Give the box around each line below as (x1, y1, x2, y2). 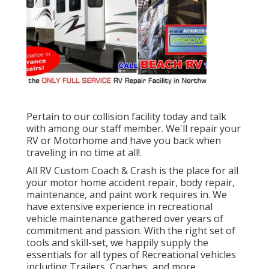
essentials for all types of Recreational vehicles (26, 247, 236, 261)
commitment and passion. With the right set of (26, 223, 235, 237)
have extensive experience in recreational (26, 199, 213, 213)
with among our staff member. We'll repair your (26, 121, 241, 135)
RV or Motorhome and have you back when (26, 133, 221, 147)
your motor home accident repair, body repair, (26, 175, 235, 189)
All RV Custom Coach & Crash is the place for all (26, 163, 238, 177)
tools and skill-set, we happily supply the (26, 235, 208, 249)
